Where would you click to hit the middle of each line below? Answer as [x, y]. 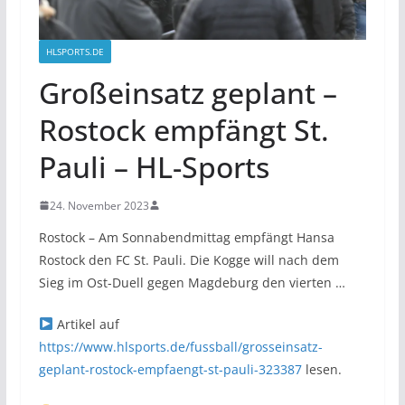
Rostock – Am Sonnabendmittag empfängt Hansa [186, 237]
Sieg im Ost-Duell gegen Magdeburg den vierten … [192, 282]
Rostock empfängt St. [184, 129]
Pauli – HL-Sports [154, 166]
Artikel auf [86, 324]
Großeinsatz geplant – [188, 92]
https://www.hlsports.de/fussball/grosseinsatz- [180, 346]
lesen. [321, 369]
